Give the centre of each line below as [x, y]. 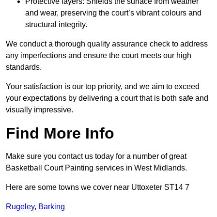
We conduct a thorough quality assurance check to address [107, 44]
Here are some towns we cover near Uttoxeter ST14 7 [98, 187]
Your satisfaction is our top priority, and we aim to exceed [103, 87]
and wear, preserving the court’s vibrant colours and [113, 13]
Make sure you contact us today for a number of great [96, 156]
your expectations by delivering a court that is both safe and [107, 98]
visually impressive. [39, 110]
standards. [24, 67]
